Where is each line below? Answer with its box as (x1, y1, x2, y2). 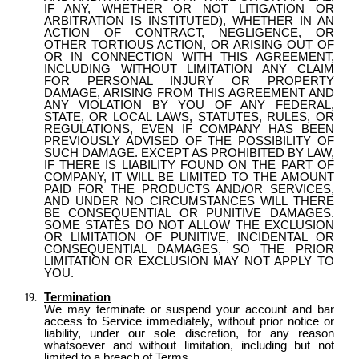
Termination (44, 290, 111, 304)
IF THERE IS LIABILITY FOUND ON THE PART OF (43, 158, 334, 171)
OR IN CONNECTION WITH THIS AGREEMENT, (43, 50, 334, 63)
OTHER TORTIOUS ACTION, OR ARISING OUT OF (43, 38, 334, 51)
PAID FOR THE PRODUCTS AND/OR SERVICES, (43, 182, 334, 196)
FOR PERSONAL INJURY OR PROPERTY (43, 74, 334, 87)
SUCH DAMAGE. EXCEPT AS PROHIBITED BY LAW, (43, 146, 334, 159)
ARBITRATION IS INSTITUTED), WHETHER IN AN (43, 14, 334, 27)
